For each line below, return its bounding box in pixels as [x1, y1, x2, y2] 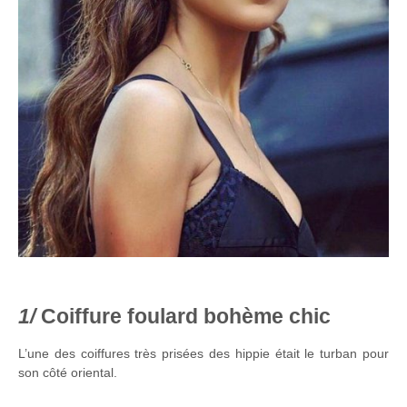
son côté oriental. [18, 364, 117, 380]
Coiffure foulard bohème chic [41, 304, 331, 328]
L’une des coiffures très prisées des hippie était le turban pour [18, 345, 389, 361]
